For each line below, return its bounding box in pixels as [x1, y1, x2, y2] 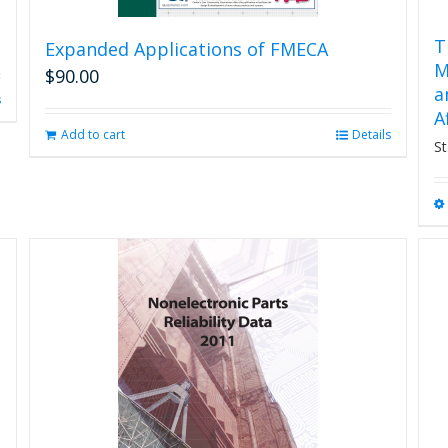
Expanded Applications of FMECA [44, 37, 328, 61]
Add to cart [60, 126, 125, 143]
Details [351, 126, 391, 143]
